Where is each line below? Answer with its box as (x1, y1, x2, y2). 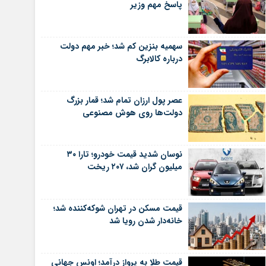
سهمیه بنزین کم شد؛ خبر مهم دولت (59, 40, 182, 53)
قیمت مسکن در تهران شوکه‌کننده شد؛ (53, 202, 182, 215)
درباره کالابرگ (135, 52, 182, 65)
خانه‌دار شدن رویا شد (109, 214, 182, 227)
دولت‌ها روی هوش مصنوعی (82, 106, 182, 119)
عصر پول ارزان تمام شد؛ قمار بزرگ (66, 94, 182, 107)
